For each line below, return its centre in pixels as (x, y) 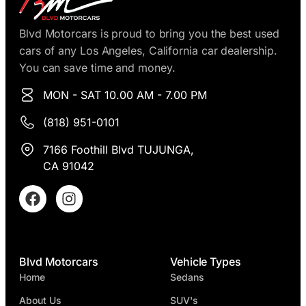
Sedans (187, 277)
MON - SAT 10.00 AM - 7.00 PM (125, 95)
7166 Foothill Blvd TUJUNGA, (119, 150)
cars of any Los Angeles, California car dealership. (148, 51)
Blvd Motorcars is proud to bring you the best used (149, 34)
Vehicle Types (206, 261)
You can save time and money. (97, 68)
